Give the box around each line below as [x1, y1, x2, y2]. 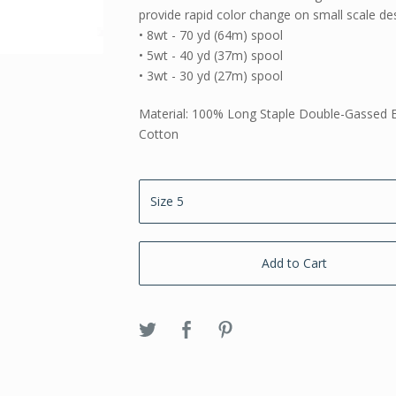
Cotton [139, 126, 179, 143]
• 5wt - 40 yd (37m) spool [139, 47, 284, 65]
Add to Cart [262, 255, 328, 272]
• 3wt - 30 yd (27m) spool [139, 67, 284, 85]
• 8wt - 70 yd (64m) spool [139, 27, 284, 44]
